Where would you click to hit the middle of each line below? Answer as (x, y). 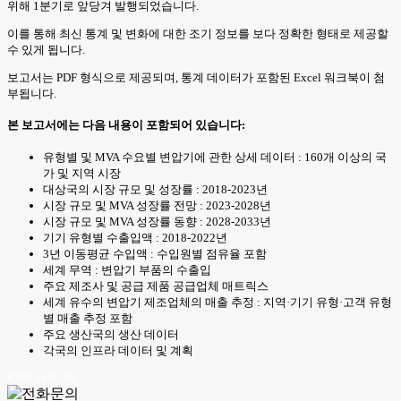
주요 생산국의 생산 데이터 (111, 334)
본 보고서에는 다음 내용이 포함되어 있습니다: (126, 125)
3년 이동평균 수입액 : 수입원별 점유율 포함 (155, 253)
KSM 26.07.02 (43, 377)
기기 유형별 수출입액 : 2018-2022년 (135, 237)
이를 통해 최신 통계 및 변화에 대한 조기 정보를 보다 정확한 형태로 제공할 (198, 34)
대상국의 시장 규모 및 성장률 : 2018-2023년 (155, 189)
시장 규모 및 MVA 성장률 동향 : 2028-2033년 (157, 221)
